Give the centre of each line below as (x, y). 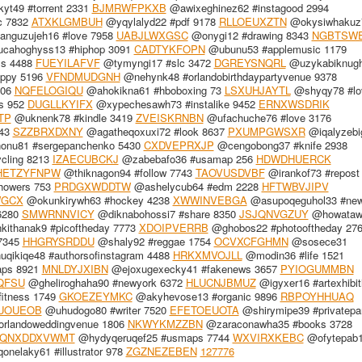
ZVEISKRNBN (169, 117)
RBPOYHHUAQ (317, 296)
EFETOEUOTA (204, 309)
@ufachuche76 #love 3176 (267, 117)
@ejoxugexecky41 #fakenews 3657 (194, 268)
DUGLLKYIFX (60, 103)
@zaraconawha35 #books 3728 (277, 323)
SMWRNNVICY (58, 213)
